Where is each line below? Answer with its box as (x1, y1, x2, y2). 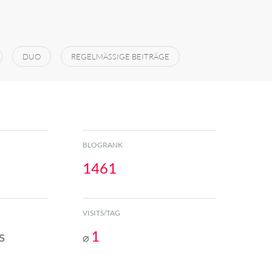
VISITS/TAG (83, 208, 120, 217)
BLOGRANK (83, 140, 123, 149)
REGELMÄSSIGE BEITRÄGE (71, 52, 165, 61)
